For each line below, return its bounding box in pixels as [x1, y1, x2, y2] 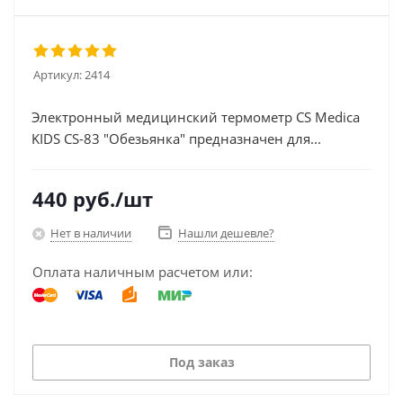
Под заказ [168, 353, 235, 371]
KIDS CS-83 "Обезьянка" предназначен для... [31, 130, 321, 148]
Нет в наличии [50, 224, 131, 241]
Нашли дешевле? [178, 225, 274, 241]
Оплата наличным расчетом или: [32, 263, 253, 281]
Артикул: [33, 67, 82, 83]
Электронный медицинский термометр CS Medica [31, 108, 360, 126]
